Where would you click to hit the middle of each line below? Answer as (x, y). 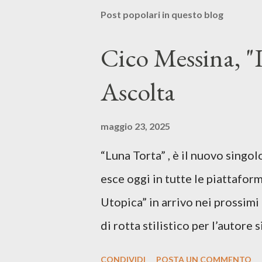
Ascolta (138, 92)
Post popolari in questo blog (162, 14)
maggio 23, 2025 (135, 126)
